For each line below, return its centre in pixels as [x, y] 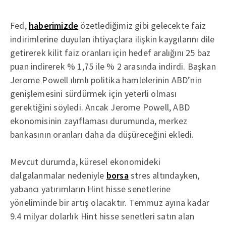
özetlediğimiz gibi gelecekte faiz [142, 25]
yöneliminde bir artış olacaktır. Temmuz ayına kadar [110, 202]
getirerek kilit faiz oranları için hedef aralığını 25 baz [110, 52]
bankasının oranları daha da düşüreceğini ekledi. [102, 134]
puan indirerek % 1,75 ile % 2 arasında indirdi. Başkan [113, 66]
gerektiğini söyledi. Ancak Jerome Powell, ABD [100, 107]
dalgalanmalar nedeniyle [58, 175]
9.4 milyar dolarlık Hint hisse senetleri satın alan [102, 216]
